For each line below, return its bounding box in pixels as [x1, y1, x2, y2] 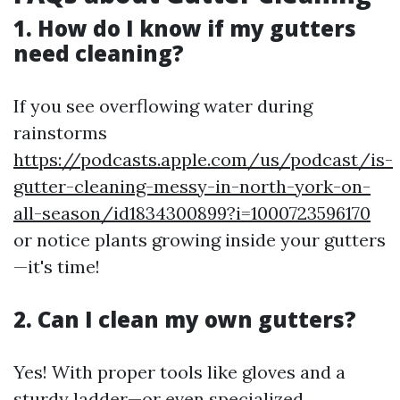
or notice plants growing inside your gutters [13, 229, 386, 251]
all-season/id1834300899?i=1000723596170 [13, 202, 371, 224]
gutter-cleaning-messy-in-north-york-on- [13, 175, 371, 197]
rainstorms [13, 121, 107, 144]
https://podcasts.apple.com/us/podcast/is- [13, 148, 393, 171]
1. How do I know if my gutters [13, 13, 356, 43]
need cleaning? [13, 38, 184, 68]
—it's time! [13, 255, 100, 278]
